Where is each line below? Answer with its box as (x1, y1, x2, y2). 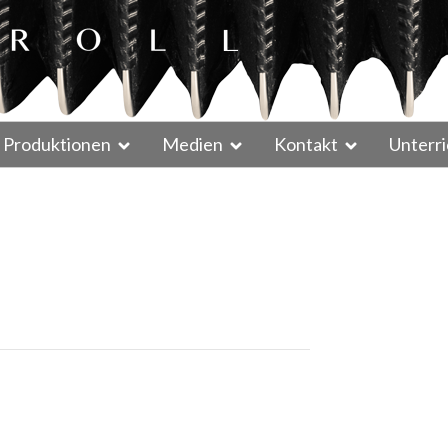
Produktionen (3, 133, 111, 155)
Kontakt (274, 133, 338, 155)
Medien (162, 133, 223, 155)
